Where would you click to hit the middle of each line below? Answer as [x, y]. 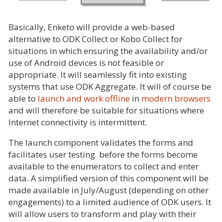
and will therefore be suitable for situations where [106, 111]
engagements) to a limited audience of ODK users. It [110, 202]
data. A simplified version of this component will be [109, 178]
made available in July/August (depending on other [109, 190]
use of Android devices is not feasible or [86, 63]
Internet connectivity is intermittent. [78, 122]
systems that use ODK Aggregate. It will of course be [110, 87]
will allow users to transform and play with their [102, 214]
